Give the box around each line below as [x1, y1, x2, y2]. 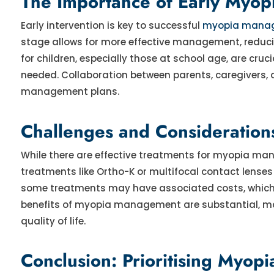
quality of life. [20, 214, 86, 228]
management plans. [20, 84, 119, 98]
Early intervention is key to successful [20, 18, 202, 32]
